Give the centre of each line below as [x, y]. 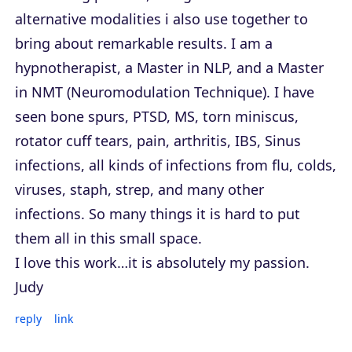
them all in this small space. [108, 238]
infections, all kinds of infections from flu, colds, [176, 165]
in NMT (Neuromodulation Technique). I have [165, 92]
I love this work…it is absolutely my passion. [162, 262]
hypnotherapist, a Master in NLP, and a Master [169, 67]
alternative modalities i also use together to [161, 18]
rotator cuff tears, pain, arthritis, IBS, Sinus [158, 140]
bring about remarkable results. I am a [144, 43]
